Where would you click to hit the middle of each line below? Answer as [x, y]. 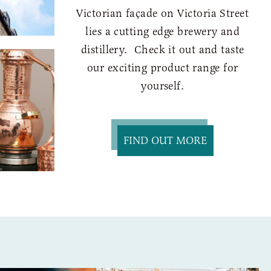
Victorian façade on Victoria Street [163, 13]
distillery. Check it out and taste [162, 49]
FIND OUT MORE [166, 140]
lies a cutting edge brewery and [163, 31]
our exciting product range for [163, 67]
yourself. [163, 86]
